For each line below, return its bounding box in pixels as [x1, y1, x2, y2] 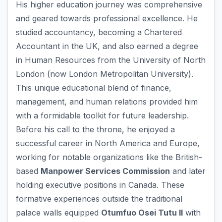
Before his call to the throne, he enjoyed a [16, 124, 175, 135]
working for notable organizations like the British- [16, 152, 202, 163]
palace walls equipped [16, 208, 101, 218]
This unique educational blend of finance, [16, 83, 171, 93]
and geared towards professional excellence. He [16, 13, 198, 24]
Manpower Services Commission [41, 166, 170, 176]
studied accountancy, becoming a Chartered [16, 27, 182, 38]
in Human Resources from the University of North [16, 55, 206, 65]
